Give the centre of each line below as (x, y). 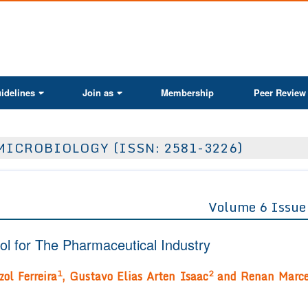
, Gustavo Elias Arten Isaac (135, 277)
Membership (187, 92)
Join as (98, 92)
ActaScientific (185, 16)
